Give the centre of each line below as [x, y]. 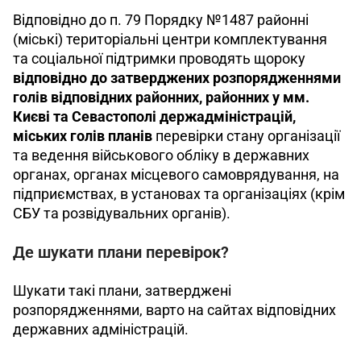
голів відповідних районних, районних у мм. [163, 97]
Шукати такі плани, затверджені [124, 290]
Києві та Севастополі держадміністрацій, [156, 116]
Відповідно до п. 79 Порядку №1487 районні [162, 20]
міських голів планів [84, 136]
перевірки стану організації [249, 136]
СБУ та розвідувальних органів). [122, 213]
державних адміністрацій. [101, 329]
